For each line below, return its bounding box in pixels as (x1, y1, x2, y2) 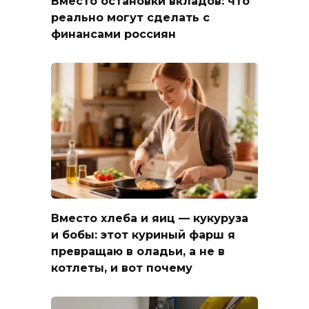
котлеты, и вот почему (51, 261, 192, 275)
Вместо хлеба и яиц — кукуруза (51, 211, 248, 225)
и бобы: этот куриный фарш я (51, 228, 235, 241)
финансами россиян (51, 27, 176, 41)
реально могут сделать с (51, 10, 210, 24)
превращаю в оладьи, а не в (51, 244, 225, 258)
